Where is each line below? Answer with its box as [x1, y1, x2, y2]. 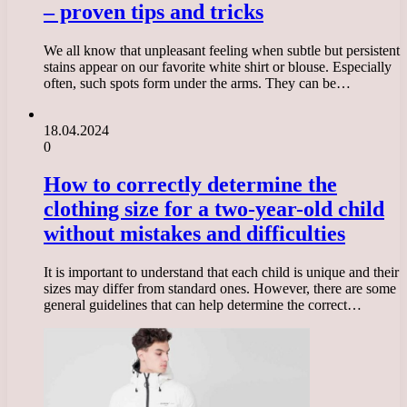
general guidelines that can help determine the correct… [44, 297, 362, 313]
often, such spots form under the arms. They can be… [44, 74, 351, 91]
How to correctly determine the [44, 173, 337, 197]
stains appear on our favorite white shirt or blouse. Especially [44, 58, 392, 74]
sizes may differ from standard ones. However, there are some [44, 281, 396, 297]
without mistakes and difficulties [44, 222, 345, 246]
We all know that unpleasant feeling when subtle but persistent [44, 42, 400, 58]
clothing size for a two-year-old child [44, 197, 384, 222]
